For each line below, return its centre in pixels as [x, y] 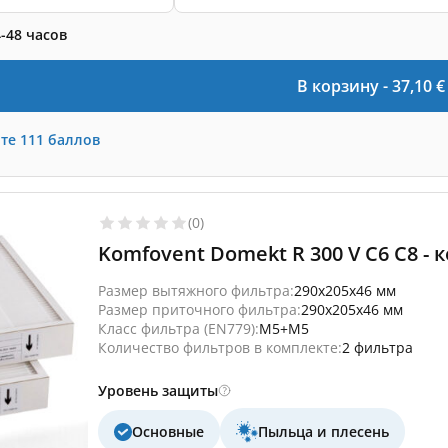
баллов [74, 139]
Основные [168, 431]
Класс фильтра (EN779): [178, 328]
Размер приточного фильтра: [199, 309]
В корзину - [344, 86]
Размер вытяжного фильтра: [196, 290]
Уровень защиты [158, 390]
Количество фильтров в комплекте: [220, 347]
